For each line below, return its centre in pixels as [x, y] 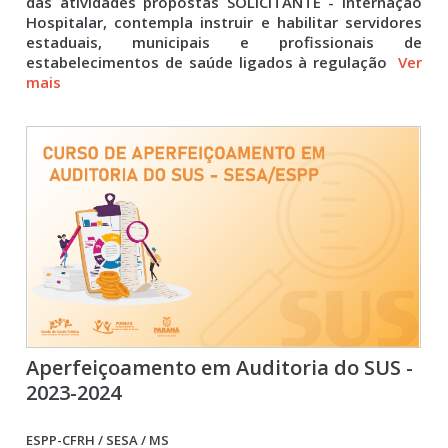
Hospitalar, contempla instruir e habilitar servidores [224, 22]
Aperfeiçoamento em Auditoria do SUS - [220, 367]
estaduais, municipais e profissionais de [224, 42]
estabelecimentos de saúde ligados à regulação [209, 62]
